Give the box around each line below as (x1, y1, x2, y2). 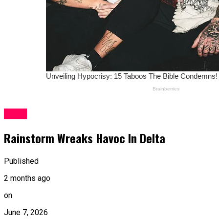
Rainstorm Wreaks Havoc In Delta (4, 129, 165, 147)
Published (4, 156, 39, 166)
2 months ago (4, 173, 50, 183)
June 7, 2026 (4, 207, 48, 217)
